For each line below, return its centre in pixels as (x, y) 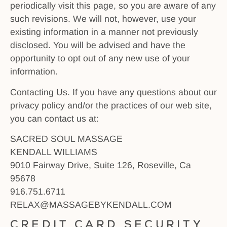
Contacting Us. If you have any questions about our (113, 92)
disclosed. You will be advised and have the (98, 45)
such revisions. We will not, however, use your (103, 19)
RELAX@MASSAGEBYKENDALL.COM (91, 204)
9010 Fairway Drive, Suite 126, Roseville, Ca (101, 165)
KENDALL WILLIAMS (54, 152)
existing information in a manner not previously (104, 32)
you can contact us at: (54, 118)
